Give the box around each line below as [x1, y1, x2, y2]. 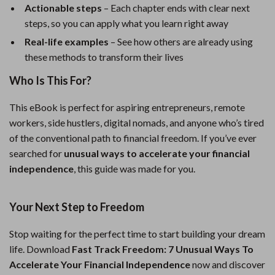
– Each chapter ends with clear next [102, 2, 250, 14]
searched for [9, 147, 64, 159]
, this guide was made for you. [74, 163, 195, 174]
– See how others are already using [109, 36, 253, 47]
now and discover [190, 258, 265, 270]
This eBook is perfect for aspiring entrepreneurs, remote [9, 101, 245, 113]
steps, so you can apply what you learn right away [25, 17, 228, 29]
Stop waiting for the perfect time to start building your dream [9, 228, 265, 239]
